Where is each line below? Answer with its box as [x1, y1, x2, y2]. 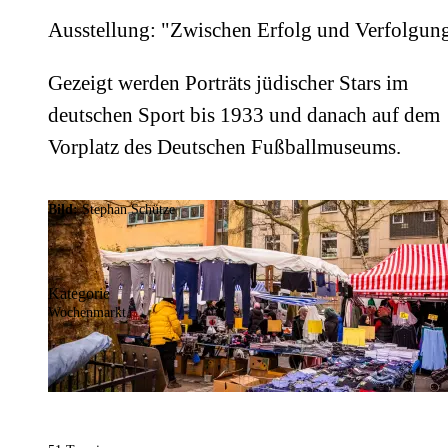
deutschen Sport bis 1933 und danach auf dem [48, 103, 440, 128]
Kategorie [48, 285, 110, 303]
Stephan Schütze [82, 202, 175, 218]
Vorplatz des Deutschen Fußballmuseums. [48, 135, 401, 160]
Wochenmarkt [48, 305, 126, 321]
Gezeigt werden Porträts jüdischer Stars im [48, 71, 408, 96]
